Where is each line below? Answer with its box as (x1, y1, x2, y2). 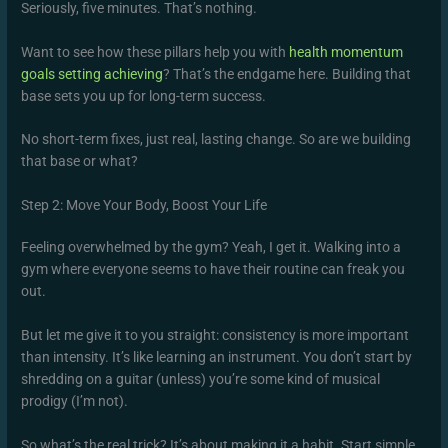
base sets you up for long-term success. (21, 87, 267, 104)
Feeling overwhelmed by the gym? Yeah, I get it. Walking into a (21, 239, 402, 256)
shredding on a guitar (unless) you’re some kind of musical (21, 371, 381, 388)
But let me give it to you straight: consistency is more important (21, 327, 410, 344)
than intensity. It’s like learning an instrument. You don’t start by (21, 349, 413, 366)
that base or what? (21, 153, 139, 170)
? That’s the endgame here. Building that (163, 65, 412, 82)
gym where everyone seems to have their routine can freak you (21, 261, 406, 278)
